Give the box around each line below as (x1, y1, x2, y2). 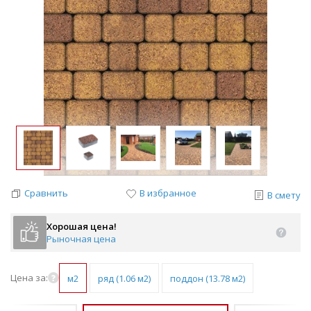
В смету (267, 188, 301, 201)
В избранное (139, 187, 196, 199)
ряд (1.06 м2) (98, 271, 151, 285)
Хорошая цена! (47, 219, 117, 233)
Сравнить (24, 187, 68, 199)
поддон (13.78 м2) (170, 271, 245, 285)
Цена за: (10, 271, 48, 284)
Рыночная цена (47, 232, 116, 245)
